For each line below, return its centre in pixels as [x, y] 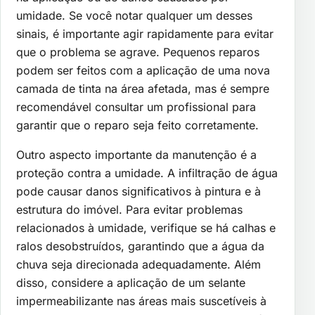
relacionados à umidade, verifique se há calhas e [146, 227]
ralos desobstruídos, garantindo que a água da [140, 246]
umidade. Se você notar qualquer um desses [134, 15]
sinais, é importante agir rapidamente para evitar [145, 33]
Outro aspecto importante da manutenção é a [136, 154]
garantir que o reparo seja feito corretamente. [137, 125]
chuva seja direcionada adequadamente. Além [139, 264]
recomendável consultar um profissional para [136, 107]
